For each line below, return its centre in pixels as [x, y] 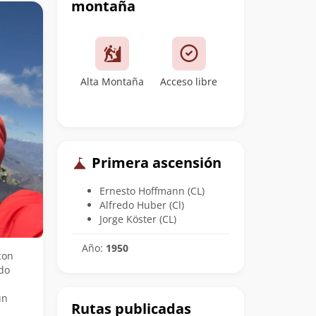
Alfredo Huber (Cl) [142, 205]
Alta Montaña [113, 81]
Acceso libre [189, 81]
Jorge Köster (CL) [138, 219]
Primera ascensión [155, 163]
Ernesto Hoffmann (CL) [152, 190]
